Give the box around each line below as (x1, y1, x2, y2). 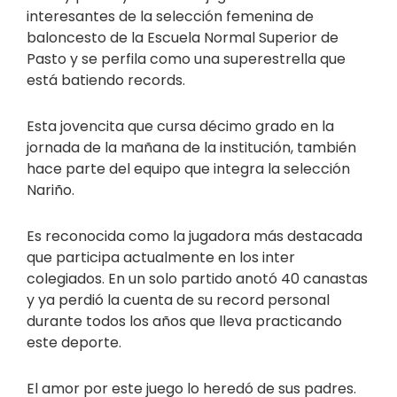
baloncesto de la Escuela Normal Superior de (27, 27, 339, 49)
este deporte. (27, 332, 121, 354)
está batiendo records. (27, 70, 185, 91)
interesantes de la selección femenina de (27, 6, 314, 27)
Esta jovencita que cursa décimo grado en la (27, 116, 334, 137)
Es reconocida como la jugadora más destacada (27, 226, 362, 247)
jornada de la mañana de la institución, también (27, 137, 356, 159)
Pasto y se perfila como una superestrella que (27, 49, 346, 70)
